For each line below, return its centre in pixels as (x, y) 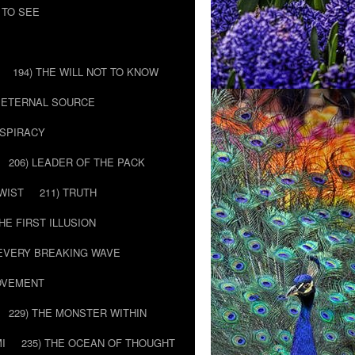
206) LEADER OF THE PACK (77, 162)
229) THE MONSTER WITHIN (78, 313)
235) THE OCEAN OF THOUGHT (98, 343)
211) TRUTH (68, 192)
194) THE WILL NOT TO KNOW (86, 72)
